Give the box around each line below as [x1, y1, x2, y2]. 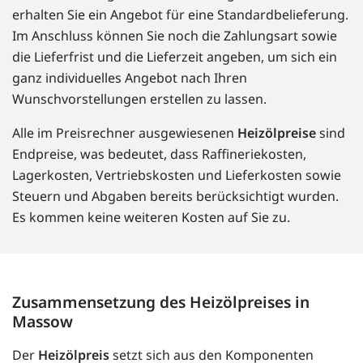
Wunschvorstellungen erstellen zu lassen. [12, 90, 267, 109]
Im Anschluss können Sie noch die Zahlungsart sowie [12, 27, 337, 45]
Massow [12, 310, 73, 333]
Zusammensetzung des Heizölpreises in [12, 291, 310, 314]
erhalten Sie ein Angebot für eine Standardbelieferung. [12, 6, 348, 24]
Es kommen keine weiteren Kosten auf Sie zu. [12, 208, 290, 227]
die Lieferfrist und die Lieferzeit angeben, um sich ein [12, 48, 337, 66]
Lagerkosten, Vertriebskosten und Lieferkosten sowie [12, 166, 341, 185]
